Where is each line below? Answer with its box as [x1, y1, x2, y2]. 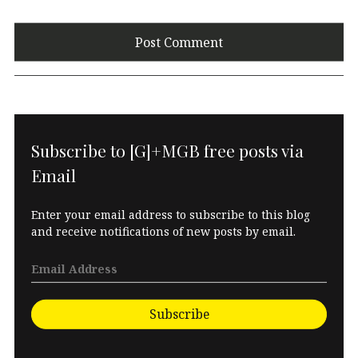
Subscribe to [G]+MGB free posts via [31, 138, 304, 161]
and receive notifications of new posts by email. [31, 224, 296, 240]
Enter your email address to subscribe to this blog [31, 207, 310, 223]
